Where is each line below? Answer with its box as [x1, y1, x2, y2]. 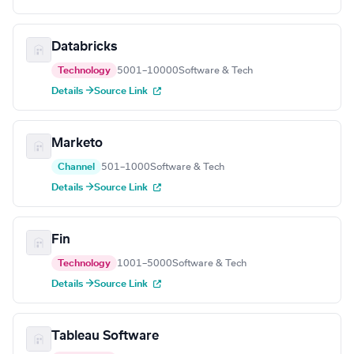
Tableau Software [51, 330, 159, 343]
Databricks [51, 40, 117, 54]
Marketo [51, 137, 103, 150]
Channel [58, 162, 95, 172]
